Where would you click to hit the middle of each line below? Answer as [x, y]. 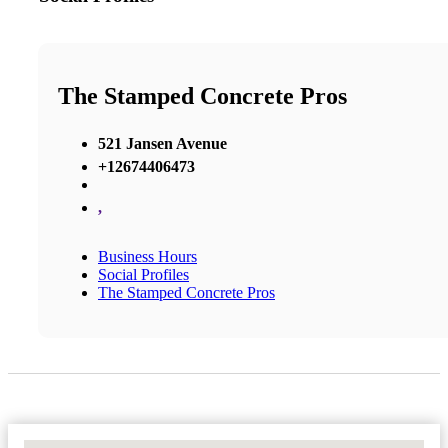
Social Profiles [143, 274]
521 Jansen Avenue [162, 143]
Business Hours [147, 256]
